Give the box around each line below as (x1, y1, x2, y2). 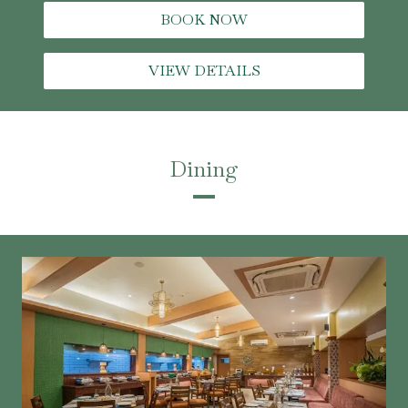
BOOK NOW (160, 9, 248, 29)
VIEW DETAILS (148, 60, 260, 80)
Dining (169, 154, 239, 183)
